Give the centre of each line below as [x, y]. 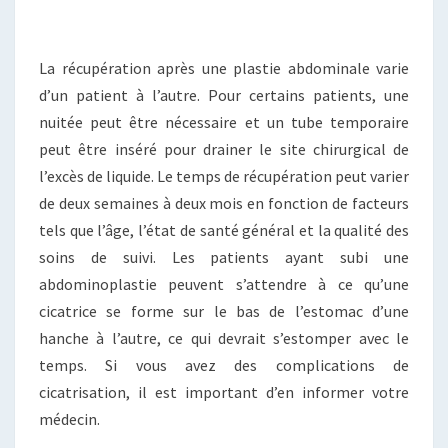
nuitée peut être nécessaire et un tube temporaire [224, 121]
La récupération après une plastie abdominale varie [224, 67]
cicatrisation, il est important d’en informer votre [224, 391]
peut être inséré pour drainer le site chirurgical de [224, 148]
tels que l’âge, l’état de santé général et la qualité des [224, 229]
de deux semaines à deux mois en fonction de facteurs [224, 202]
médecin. [69, 418]
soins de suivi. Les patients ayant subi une [224, 256]
